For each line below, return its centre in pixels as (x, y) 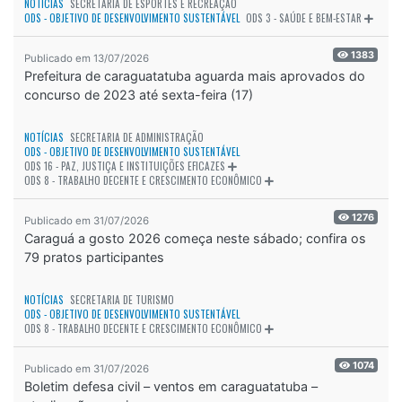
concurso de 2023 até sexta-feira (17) (139, 95)
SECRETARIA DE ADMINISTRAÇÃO (137, 138)
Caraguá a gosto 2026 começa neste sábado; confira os (195, 239)
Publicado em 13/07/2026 (87, 59)
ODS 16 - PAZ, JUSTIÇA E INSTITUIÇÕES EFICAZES (125, 166)
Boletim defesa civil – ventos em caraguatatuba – (171, 387)
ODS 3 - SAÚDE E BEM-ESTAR (304, 18)
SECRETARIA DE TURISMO (122, 300)
